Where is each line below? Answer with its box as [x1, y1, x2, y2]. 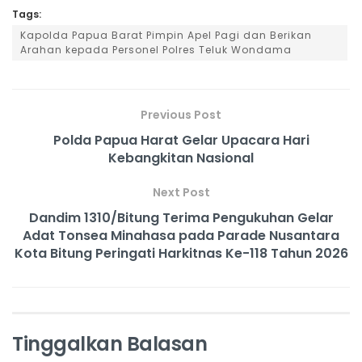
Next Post [152, 183, 210, 200]
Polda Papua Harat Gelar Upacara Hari [53, 130, 309, 149]
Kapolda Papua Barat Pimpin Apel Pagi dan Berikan [20, 27, 312, 42]
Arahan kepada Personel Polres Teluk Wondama [20, 42, 292, 57]
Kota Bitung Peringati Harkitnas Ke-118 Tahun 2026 [14, 243, 348, 263]
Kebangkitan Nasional [108, 148, 254, 167]
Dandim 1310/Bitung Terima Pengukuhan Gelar [28, 208, 334, 227]
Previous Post [141, 106, 221, 123]
